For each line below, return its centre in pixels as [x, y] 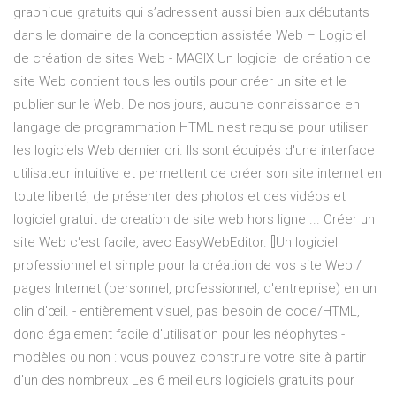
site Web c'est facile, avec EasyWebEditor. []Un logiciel [175, 243]
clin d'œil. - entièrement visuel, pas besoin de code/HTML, [187, 312]
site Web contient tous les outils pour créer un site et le [180, 82]
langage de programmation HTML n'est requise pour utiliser [190, 128]
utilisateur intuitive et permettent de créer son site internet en [198, 174]
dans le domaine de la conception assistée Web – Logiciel [190, 36]
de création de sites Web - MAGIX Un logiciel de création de [192, 59]
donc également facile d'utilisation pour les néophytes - [179, 335]
